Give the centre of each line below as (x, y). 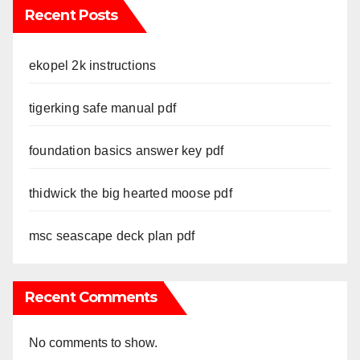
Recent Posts (72, 16)
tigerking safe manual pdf (102, 108)
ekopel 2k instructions (93, 66)
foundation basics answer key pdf (127, 151)
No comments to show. (93, 343)
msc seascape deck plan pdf (112, 236)
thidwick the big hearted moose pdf (131, 194)
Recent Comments (91, 298)
